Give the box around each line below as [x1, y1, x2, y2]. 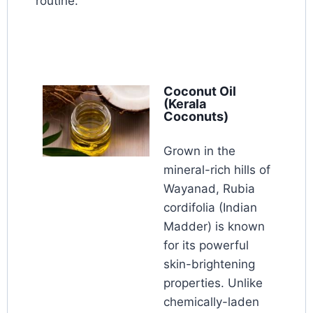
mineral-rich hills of [163, 163, 270, 177]
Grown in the [163, 144, 235, 159]
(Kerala [163, 96, 206, 112]
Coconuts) [163, 109, 228, 124]
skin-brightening [163, 257, 255, 272]
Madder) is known [163, 219, 265, 234]
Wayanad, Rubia [163, 182, 255, 196]
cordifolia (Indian [163, 201, 257, 215]
